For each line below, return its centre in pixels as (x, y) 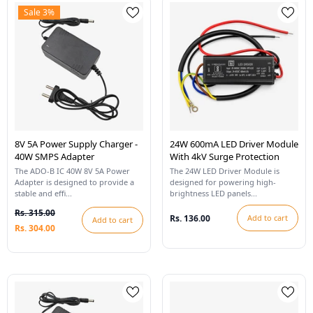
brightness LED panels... (213, 193)
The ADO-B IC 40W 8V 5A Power (72, 171)
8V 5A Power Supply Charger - (76, 144)
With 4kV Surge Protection (225, 156)
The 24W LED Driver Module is (225, 171)
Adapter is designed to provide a (74, 182)
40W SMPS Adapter (54, 156)
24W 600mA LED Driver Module (234, 144)
